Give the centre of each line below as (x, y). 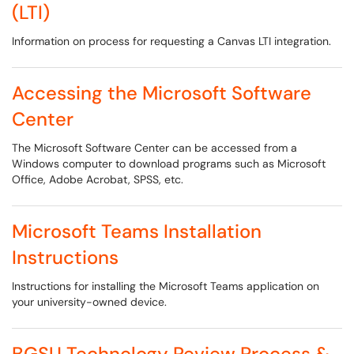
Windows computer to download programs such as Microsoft (169, 164)
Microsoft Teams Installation (137, 231)
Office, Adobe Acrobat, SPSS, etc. (98, 179)
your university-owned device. (89, 302)
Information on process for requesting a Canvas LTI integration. (171, 41)
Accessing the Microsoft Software (162, 93)
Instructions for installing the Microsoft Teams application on (166, 286)
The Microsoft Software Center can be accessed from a (154, 148)
